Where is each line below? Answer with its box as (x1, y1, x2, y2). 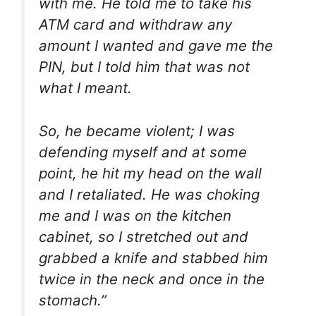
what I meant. (39, 79, 132, 97)
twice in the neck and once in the (39, 269, 265, 288)
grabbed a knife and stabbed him (39, 248, 268, 267)
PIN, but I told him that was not (39, 58, 250, 76)
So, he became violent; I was (39, 121, 235, 140)
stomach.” (39, 291, 107, 309)
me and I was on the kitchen (39, 206, 231, 224)
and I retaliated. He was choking (39, 185, 260, 203)
